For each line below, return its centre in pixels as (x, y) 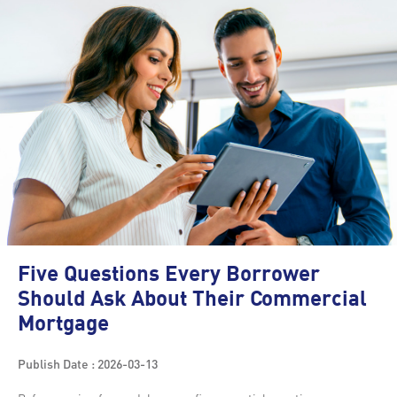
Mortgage (63, 326)
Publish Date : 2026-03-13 (88, 364)
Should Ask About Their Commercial (192, 301)
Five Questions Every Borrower (169, 276)
